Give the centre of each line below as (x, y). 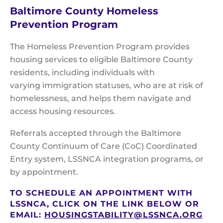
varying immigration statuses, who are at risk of (107, 86)
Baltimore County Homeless (84, 11)
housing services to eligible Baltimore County (101, 60)
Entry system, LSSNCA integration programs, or (107, 159)
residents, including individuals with (82, 73)
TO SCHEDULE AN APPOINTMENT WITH (101, 193)
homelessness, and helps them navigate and (101, 99)
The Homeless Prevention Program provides (100, 47)
